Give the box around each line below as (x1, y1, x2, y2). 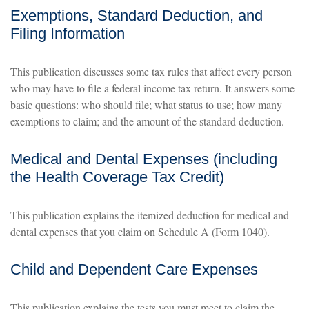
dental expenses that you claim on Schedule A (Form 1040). (10, 224, 270, 239)
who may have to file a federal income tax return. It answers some (10, 81, 295, 95)
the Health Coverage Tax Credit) (10, 168, 224, 186)
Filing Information (10, 25, 125, 42)
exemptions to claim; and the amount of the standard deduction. (10, 114, 284, 128)
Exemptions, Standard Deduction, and (10, 7, 263, 24)
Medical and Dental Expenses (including (10, 150, 277, 168)
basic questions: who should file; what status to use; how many (10, 97, 282, 112)
